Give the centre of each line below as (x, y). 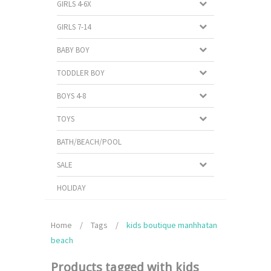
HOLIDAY (71, 188)
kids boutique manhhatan (172, 225)
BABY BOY (73, 50)
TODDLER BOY (81, 73)
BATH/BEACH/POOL (89, 142)
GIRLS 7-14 (74, 27)
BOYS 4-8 (71, 96)
